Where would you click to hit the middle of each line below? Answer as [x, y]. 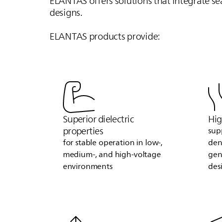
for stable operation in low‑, [113, 143]
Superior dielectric [98, 119]
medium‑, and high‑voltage [112, 155]
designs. [66, 12]
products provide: [124, 36]
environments [87, 167]
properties [83, 131]
